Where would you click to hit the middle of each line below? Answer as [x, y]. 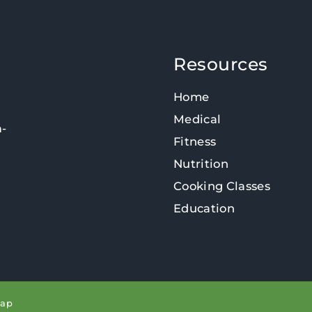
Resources [221, 64]
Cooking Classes [222, 186]
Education [204, 208]
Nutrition [201, 164]
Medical [197, 119]
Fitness [195, 141]
